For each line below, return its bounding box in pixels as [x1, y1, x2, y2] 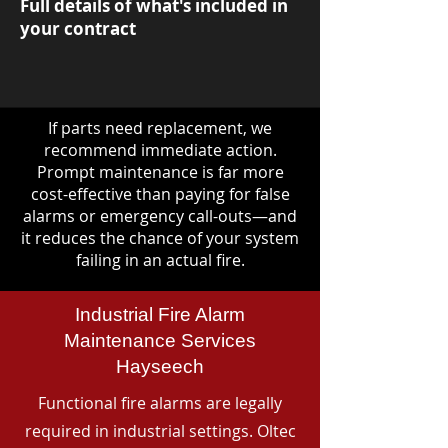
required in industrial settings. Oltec [24, 420, 296, 442]
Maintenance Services [64, 330, 256, 351]
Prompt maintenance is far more [36, 161, 284, 183]
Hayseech [116, 356, 204, 377]
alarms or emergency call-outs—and [23, 205, 297, 227]
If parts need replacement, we [48, 117, 272, 139]
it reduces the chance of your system [21, 227, 299, 249]
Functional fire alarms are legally [38, 392, 282, 414]
